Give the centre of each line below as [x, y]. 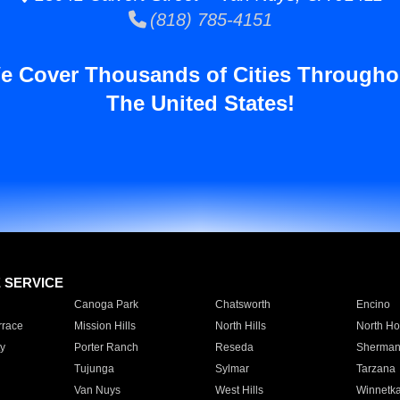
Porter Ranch [106, 347]
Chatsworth [242, 304]
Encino [373, 304]
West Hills [239, 390]
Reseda [234, 347]
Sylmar [232, 369]
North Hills [240, 326]
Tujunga [94, 369]
